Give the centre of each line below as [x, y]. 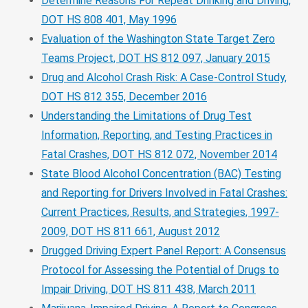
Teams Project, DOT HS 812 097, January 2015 [156, 58]
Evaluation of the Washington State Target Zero [158, 38]
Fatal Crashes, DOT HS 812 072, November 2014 [159, 154]
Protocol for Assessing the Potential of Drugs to [160, 269]
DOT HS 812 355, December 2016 [124, 96]
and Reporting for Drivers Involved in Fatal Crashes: [164, 192]
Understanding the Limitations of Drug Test [146, 115]
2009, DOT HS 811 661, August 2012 [131, 231]
